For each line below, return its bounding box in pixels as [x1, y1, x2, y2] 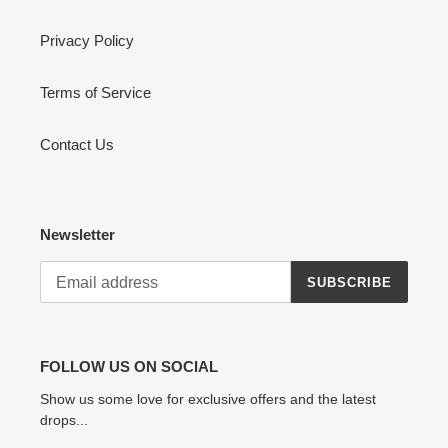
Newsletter [40, 225, 115, 243]
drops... [40, 411, 88, 428]
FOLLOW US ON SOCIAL [40, 358, 218, 376]
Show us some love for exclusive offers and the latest [40, 390, 376, 407]
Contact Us [40, 135, 114, 153]
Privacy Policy [40, 31, 134, 49]
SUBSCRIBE [306, 274, 392, 290]
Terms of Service [40, 83, 151, 101]
